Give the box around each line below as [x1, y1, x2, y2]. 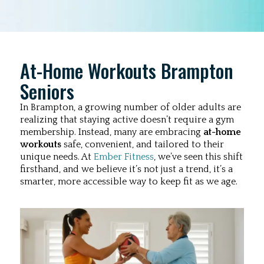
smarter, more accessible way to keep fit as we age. [20, 176, 237, 187]
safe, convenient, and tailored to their [64, 139, 224, 150]
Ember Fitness [94, 151, 154, 162]
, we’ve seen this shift [154, 151, 243, 162]
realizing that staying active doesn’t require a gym [20, 114, 234, 125]
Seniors [20, 77, 74, 105]
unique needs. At [20, 151, 94, 162]
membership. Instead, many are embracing [20, 127, 203, 137]
